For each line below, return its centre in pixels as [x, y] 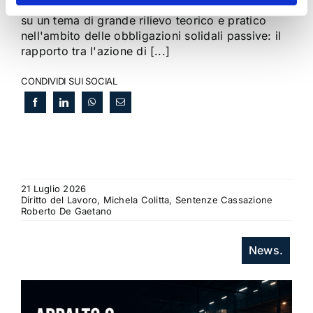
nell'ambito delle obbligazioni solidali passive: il [151, 36]
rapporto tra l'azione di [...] [95, 51]
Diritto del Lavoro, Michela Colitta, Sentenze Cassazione [147, 200]
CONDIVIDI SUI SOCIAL [69, 81]
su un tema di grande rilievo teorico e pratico [144, 21]
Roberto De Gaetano [66, 211]
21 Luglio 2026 [53, 189]
